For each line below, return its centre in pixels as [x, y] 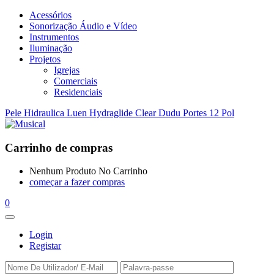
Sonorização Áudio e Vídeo [83, 26]
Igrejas [67, 70]
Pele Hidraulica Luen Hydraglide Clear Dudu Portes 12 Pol [120, 113]
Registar [45, 246]
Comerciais [76, 81]
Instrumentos [54, 37]
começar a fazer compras [77, 182]
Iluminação [51, 48]
